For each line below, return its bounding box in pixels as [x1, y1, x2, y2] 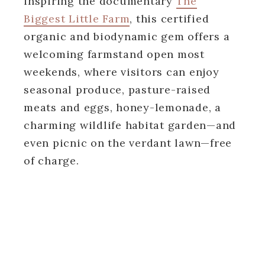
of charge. [24, 153, 79, 167]
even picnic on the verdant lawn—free [24, 135, 232, 150]
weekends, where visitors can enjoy [24, 64, 219, 79]
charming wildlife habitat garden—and [24, 118, 236, 132]
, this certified [130, 11, 209, 25]
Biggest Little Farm [24, 11, 130, 25]
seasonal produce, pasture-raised [24, 82, 211, 96]
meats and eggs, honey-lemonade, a [24, 100, 221, 114]
